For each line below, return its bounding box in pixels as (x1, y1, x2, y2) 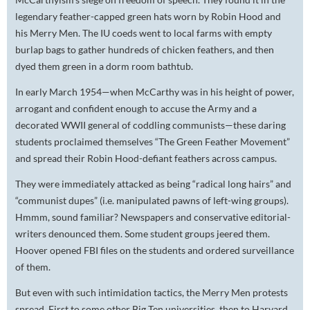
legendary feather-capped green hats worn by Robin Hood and (15, 10, 281, 23)
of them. (15, 261, 51, 273)
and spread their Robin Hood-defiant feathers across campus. (15, 152, 277, 165)
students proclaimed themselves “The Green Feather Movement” (15, 136, 290, 148)
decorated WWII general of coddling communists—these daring (15, 119, 286, 131)
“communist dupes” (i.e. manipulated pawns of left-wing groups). (15, 194, 289, 207)
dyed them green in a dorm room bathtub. (15, 60, 193, 73)
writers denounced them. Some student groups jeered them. (15, 228, 270, 240)
